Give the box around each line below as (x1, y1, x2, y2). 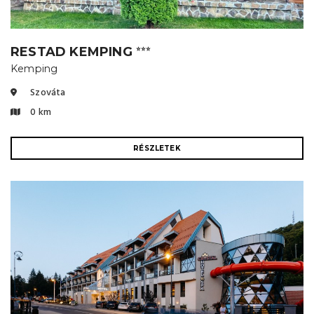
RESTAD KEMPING (11, 43, 136, 60)
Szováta (28, 84, 66, 101)
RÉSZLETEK (133, 143, 181, 153)
